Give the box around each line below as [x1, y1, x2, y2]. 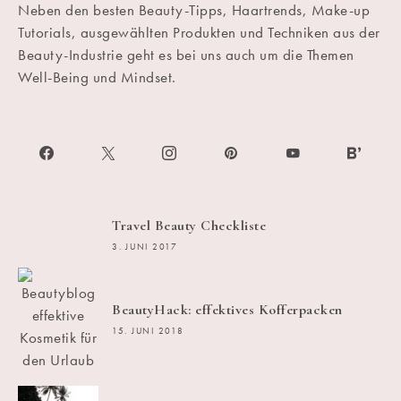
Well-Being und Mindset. [18, 67, 176, 88]
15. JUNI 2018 [112, 326, 184, 337]
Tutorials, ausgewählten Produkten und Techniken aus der [18, 22, 380, 43]
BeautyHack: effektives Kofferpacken [112, 301, 343, 320]
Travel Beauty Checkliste [112, 217, 266, 235]
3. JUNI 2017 [112, 242, 178, 253]
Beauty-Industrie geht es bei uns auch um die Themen [18, 45, 354, 65]
